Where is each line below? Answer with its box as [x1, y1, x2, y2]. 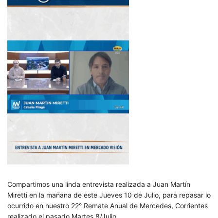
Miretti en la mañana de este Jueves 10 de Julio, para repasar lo [7, 191, 211, 199]
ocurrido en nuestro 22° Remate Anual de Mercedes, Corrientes [7, 201, 208, 210]
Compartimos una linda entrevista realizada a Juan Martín [7, 180, 190, 188]
